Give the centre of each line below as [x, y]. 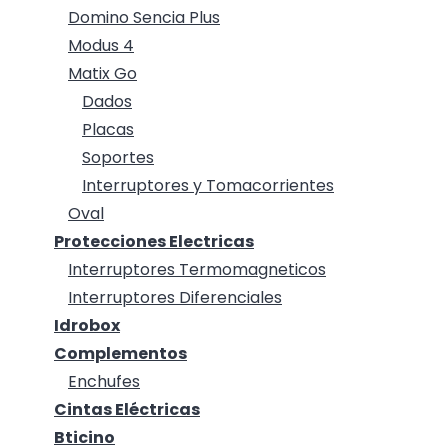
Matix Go [102, 74]
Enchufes [104, 382]
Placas [108, 130]
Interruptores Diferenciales [175, 298]
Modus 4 [101, 46]
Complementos [120, 354]
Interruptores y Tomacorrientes [208, 186]
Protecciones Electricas [154, 242]
